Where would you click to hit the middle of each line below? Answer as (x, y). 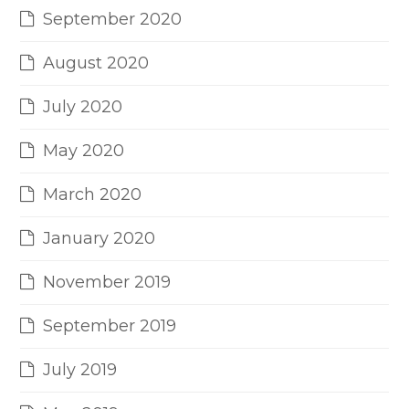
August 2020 (96, 63)
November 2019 (107, 283)
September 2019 (110, 326)
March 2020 (93, 195)
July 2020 (83, 107)
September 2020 (113, 20)
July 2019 (80, 370)
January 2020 (100, 239)
